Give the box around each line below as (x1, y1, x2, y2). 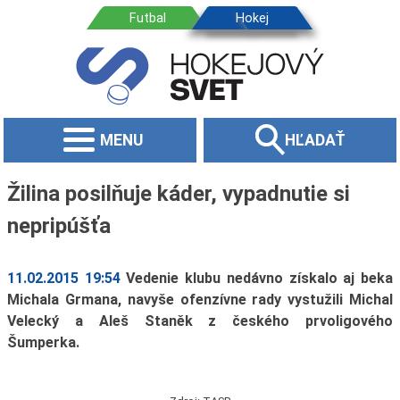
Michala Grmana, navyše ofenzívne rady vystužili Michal (6, 291, 394, 309)
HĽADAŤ (284, 130, 346, 149)
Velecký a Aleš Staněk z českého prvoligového (6, 312, 394, 330)
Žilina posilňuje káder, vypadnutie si (6, 180, 350, 206)
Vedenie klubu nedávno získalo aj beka (126, 270, 394, 287)
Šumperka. (6, 334, 79, 352)
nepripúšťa (6, 212, 111, 238)
